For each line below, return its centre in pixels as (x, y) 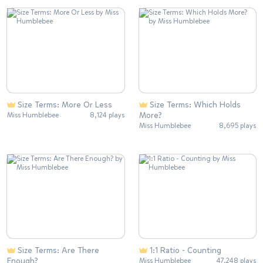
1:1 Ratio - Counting (185, 251)
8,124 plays (107, 115)
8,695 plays (237, 125)
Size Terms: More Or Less (65, 104)
